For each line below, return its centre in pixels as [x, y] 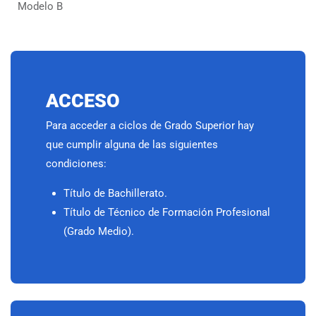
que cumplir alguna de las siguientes [132, 145]
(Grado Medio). [99, 232]
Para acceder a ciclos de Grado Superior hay [150, 126]
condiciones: [76, 164]
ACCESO [83, 101]
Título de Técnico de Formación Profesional [167, 213]
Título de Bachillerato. [115, 194]
